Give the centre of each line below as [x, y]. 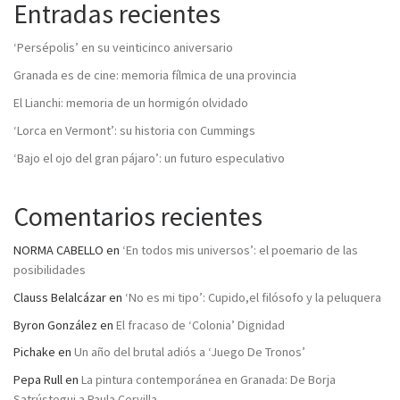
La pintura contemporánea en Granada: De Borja [208, 380]
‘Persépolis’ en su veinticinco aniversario [123, 48]
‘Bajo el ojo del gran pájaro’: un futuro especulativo [149, 158]
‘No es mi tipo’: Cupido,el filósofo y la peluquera [253, 297]
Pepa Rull [38, 380]
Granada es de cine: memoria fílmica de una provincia [155, 75]
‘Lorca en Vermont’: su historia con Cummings [134, 130]
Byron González [55, 325]
